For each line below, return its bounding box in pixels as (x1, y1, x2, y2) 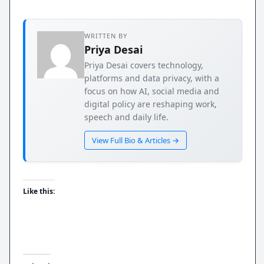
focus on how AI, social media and (84, 85, 220, 97)
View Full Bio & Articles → (92, 135, 180, 146)
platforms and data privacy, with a (84, 72, 220, 84)
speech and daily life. (84, 111, 169, 123)
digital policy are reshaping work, (84, 98, 217, 110)
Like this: (23, 186, 55, 197)
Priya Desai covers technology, (84, 60, 204, 71)
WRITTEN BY (84, 31, 128, 41)
